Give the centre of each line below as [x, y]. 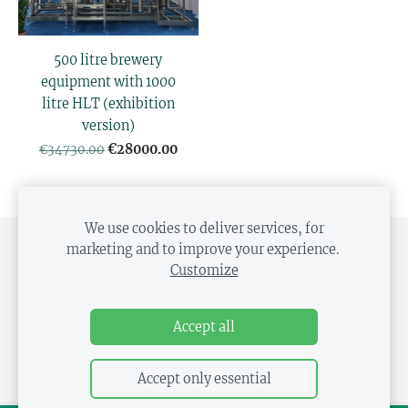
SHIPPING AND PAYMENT [120, 250]
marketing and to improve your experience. [204, 250]
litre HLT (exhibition [108, 104]
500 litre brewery [108, 61]
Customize [204, 270]
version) [108, 126]
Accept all [204, 327]
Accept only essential [204, 379]
